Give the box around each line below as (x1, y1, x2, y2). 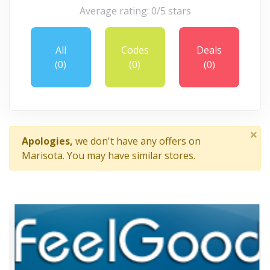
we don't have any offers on (75, 134, 201, 148)
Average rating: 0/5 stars (79, 4, 191, 17)
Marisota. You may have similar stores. (22, 148, 195, 162)
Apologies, (22, 134, 75, 148)
